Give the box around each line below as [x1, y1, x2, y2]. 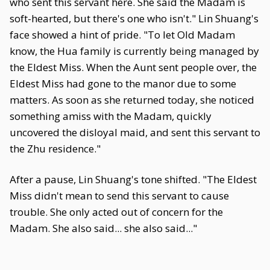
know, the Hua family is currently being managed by [10, 44, 259, 58]
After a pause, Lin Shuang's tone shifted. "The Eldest [10, 172, 257, 186]
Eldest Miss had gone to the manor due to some [10, 77, 236, 90]
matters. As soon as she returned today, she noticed [10, 93, 254, 107]
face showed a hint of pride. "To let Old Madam [10, 28, 235, 42]
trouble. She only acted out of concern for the [10, 205, 223, 219]
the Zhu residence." [10, 142, 101, 155]
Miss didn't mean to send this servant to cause [10, 189, 229, 202]
